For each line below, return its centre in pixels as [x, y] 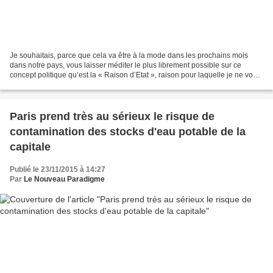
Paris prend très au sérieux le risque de [112, 117]
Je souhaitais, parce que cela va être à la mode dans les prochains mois [129, 56]
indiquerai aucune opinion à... [59, 85]
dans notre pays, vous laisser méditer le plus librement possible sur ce [126, 66]
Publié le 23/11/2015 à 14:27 [58, 170]
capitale [30, 147]
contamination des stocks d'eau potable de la [128, 132]
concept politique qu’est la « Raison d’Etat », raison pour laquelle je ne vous [135, 75]
